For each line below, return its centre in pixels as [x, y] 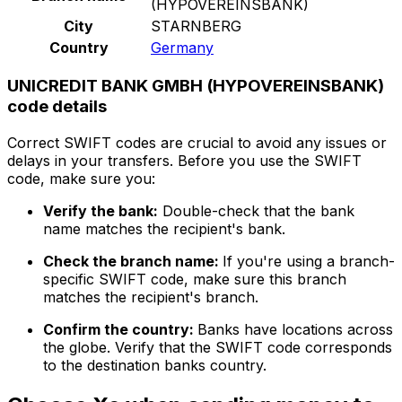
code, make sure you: [81, 179]
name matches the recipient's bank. [164, 229]
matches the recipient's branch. [151, 297]
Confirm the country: [120, 330]
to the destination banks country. [155, 366]
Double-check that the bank [256, 211]
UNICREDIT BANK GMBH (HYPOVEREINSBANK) [196, 86]
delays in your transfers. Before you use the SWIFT [184, 161]
